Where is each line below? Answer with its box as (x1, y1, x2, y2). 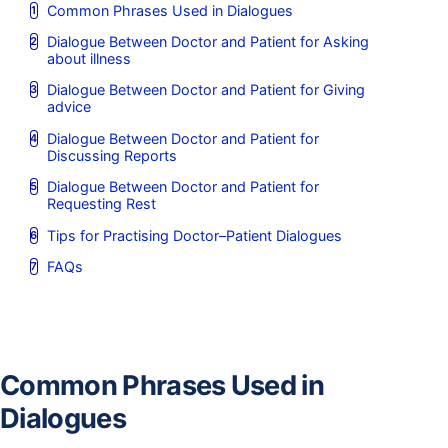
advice (46, 98, 91, 116)
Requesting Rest (46, 195, 156, 213)
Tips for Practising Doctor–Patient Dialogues (46, 226, 342, 244)
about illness (46, 50, 131, 68)
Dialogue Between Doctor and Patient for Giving (46, 81, 365, 99)
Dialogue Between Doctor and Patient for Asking (46, 33, 369, 51)
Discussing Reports (46, 146, 177, 164)
